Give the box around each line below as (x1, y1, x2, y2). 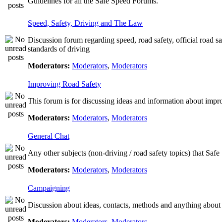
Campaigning (28, 184, 70, 192)
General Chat (28, 132, 69, 140)
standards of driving (28, 45, 90, 53)
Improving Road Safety (28, 80, 101, 88)
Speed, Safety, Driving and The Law (28, 19, 143, 27)
